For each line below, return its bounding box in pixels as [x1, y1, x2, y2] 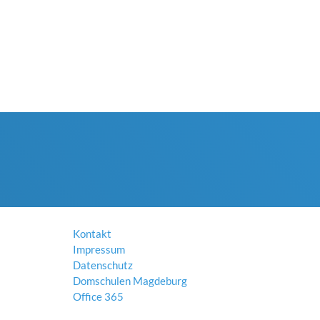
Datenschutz [73, 259, 133, 271]
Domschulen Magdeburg [73, 274, 187, 287]
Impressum [73, 243, 125, 256]
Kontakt [73, 227, 111, 240]
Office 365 [73, 290, 124, 303]
